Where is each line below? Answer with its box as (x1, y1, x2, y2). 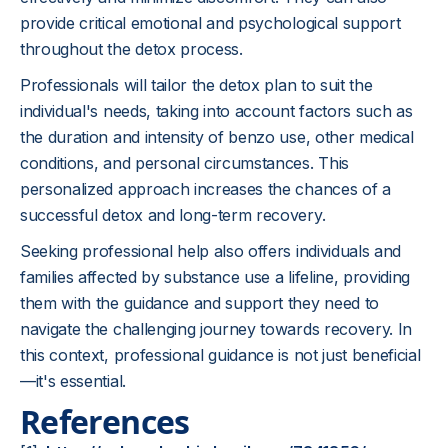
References (20, 400, 190, 443)
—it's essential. (20, 371, 126, 391)
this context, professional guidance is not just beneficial (20, 345, 421, 365)
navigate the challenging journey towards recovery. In (20, 319, 413, 339)
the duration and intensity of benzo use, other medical (20, 127, 414, 147)
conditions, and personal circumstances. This (20, 153, 349, 173)
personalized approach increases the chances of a (20, 179, 391, 199)
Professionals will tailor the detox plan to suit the (20, 75, 373, 95)
